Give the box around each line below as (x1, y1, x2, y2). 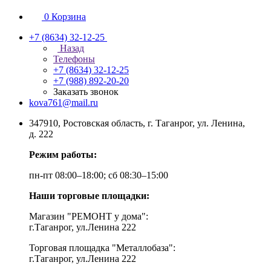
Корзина (51, 11, 86, 22)
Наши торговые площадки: (29, 191, 149, 201)
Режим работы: (29, 149, 97, 160)
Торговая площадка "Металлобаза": (29, 243, 175, 253)
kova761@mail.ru (29, 97, 98, 108)
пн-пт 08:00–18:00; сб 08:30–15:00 (29, 170, 168, 180)
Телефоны (53, 54, 95, 64)
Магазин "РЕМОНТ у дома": (29, 211, 148, 221)
